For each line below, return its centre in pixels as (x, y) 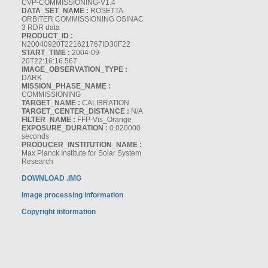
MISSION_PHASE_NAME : (66, 86)
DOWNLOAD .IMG (51, 178)
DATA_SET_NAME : (55, 11)
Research (37, 162)
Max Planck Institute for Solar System (81, 153)
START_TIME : (46, 53)
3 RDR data (41, 28)
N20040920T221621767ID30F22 (76, 44)
